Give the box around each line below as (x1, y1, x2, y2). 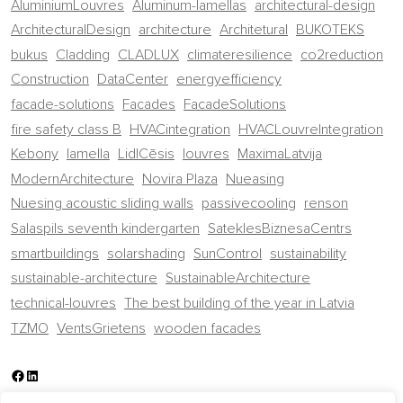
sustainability (270, 244, 346, 263)
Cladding (56, 45, 110, 64)
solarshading (107, 244, 185, 263)
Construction (11, 70, 89, 89)
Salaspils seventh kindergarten (11, 219, 200, 238)
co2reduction (300, 45, 383, 64)
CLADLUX (118, 45, 179, 64)
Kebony (11, 145, 58, 164)
